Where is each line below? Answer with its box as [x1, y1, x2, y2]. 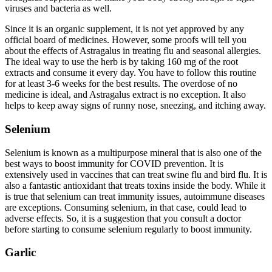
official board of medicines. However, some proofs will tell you [5, 35, 246, 46]
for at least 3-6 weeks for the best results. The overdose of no [5, 78, 237, 89]
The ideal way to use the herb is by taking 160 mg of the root [5, 56, 238, 67]
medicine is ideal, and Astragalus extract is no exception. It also [5, 89, 246, 100]
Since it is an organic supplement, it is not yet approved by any [5, 24, 244, 35]
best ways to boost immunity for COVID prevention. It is [5, 158, 223, 169]
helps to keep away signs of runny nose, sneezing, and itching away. [5, 100, 266, 111]
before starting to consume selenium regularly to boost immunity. [5, 223, 252, 234]
